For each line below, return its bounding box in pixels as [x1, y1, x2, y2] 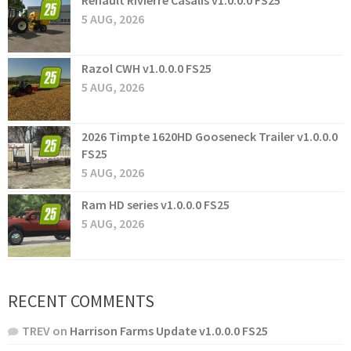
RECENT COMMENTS [8, 290, 154, 313]
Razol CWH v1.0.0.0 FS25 [81, 60, 212, 77]
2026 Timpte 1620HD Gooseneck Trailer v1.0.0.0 [81, 128, 338, 145]
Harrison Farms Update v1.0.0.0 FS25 [70, 323, 268, 339]
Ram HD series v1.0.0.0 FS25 [81, 197, 230, 213]
